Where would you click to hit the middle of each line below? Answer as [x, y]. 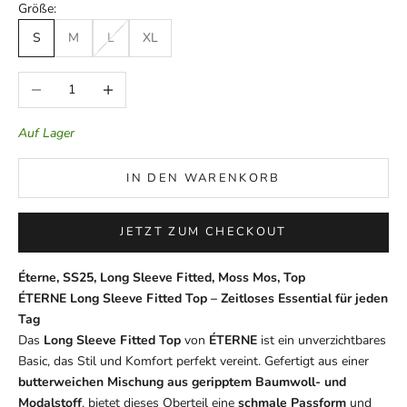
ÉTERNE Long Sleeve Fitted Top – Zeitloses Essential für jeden [203, 298]
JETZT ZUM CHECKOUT [203, 232]
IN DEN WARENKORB [203, 178]
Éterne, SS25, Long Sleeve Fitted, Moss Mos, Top [162, 277]
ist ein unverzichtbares [322, 340]
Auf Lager [46, 134]
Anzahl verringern [68, 82]
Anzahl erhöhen [134, 82]
